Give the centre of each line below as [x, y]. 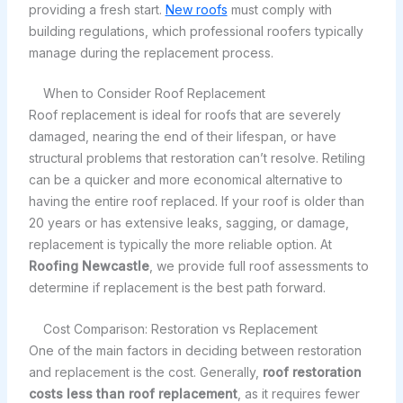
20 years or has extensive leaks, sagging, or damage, [188, 222]
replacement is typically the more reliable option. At [180, 244]
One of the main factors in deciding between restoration [195, 351]
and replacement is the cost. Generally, [145, 372]
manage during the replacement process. [151, 52]
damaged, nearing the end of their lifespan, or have [182, 136]
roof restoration [312, 372]
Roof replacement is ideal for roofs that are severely [184, 114]
